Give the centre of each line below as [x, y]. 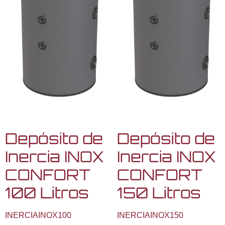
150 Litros [159, 192]
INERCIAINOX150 [150, 215]
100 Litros [47, 192]
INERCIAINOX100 [38, 215]
